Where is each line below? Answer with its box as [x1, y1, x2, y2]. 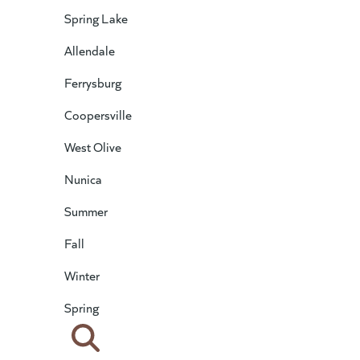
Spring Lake [64, 10, 128, 27]
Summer [64, 202, 108, 220]
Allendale [64, 42, 115, 59]
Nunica [64, 170, 102, 188]
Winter [64, 267, 100, 284]
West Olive [64, 138, 121, 156]
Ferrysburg [64, 74, 121, 92]
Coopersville [64, 106, 132, 124]
